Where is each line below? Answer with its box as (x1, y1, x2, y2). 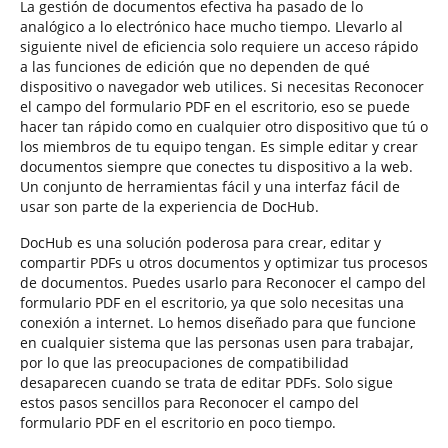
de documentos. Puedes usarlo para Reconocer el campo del (20, 273, 426, 292)
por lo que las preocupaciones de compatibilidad (20, 353, 349, 372)
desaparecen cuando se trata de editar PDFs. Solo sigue (20, 373, 393, 392)
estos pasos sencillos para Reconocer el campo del (20, 393, 359, 412)
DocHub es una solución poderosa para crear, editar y (20, 233, 381, 252)
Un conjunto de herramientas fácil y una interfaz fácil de (20, 177, 400, 196)
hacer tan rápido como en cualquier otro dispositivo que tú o (20, 117, 428, 136)
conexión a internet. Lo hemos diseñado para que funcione (20, 313, 416, 332)
